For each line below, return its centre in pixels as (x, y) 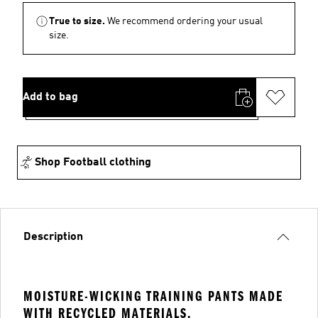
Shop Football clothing (93, 163)
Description (53, 237)
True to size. (77, 21)
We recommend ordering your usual (185, 21)
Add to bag (50, 97)
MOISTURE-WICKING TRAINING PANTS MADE (153, 296)
